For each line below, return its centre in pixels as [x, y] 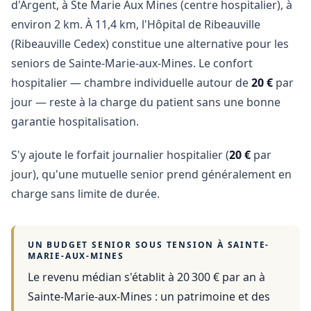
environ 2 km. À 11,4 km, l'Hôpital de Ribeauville [136, 24]
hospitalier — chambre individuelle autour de [131, 83]
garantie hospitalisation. [75, 121]
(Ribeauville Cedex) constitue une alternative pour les [150, 44]
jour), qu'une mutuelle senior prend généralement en [151, 174]
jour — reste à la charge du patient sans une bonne [146, 102]
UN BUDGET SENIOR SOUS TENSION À [128, 245]
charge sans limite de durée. [85, 194]
